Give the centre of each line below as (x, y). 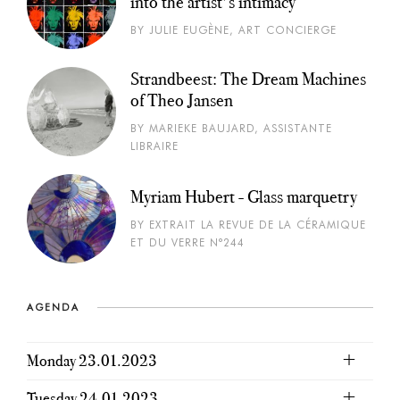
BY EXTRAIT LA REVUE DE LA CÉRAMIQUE (248, 225)
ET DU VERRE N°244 (187, 243)
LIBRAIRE (154, 146)
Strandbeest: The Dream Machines (248, 79)
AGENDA (53, 308)
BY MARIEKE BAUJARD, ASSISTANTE (231, 129)
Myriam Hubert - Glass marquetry (244, 197)
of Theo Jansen (182, 100)
